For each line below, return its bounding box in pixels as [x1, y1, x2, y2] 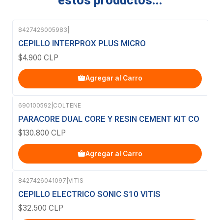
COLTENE [53, 101, 81, 109]
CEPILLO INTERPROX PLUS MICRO [18, 38, 146, 49]
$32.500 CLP [18, 203, 63, 213]
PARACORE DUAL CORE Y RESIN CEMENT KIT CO [18, 113, 199, 124]
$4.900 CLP [18, 53, 58, 62]
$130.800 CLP [18, 128, 66, 137]
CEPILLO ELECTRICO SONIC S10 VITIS [18, 189, 161, 199]
